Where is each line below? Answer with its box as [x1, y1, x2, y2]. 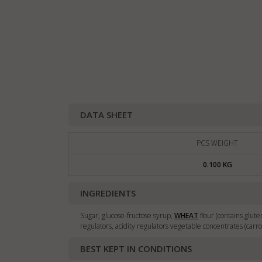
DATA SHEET [80, 109, 133, 120]
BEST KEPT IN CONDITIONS [80, 243, 192, 254]
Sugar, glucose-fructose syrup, [80, 211, 174, 220]
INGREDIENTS [80, 187, 136, 199]
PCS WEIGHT [196, 138, 238, 148]
